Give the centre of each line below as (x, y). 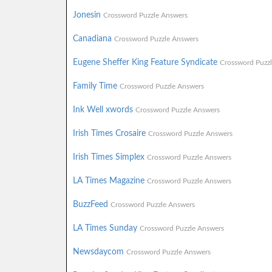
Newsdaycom (99, 252)
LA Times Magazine (110, 181)
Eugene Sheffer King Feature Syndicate (146, 62)
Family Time (96, 86)
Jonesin (88, 15)
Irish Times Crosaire (110, 133)
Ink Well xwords (104, 110)
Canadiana (93, 39)
